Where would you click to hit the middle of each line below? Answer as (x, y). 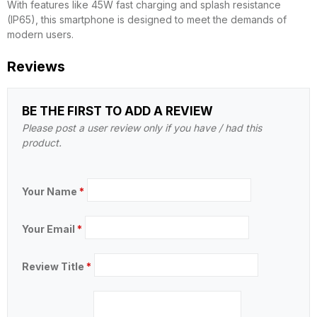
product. (42, 143)
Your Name (51, 191)
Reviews (36, 67)
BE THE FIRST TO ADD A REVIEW (117, 111)
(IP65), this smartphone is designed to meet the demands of (147, 19)
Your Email (50, 229)
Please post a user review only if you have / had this (142, 128)
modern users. (40, 34)
